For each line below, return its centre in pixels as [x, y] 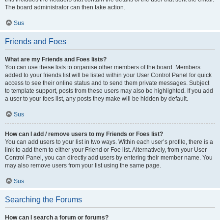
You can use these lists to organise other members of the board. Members [103, 67]
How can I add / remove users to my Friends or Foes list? [84, 134]
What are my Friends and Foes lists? [56, 59]
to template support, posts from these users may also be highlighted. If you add [109, 91]
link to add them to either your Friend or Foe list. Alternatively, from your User [106, 150]
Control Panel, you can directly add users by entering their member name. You [109, 158]
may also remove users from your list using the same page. [83, 165]
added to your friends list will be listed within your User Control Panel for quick [108, 75]
